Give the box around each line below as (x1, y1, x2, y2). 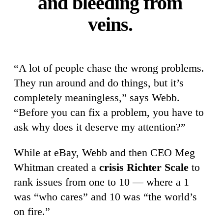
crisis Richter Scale (99, 161, 189, 173)
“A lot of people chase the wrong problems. (14, 61, 204, 74)
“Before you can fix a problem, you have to (14, 106, 204, 118)
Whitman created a (14, 161, 99, 173)
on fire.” (14, 205, 50, 218)
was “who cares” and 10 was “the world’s (14, 190, 197, 203)
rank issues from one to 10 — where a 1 (14, 175, 189, 188)
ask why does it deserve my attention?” (14, 120, 186, 133)
